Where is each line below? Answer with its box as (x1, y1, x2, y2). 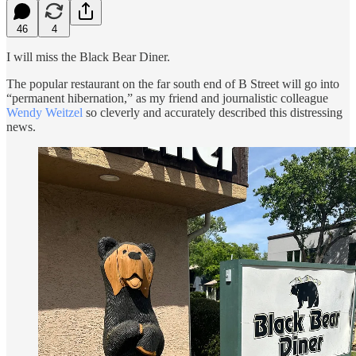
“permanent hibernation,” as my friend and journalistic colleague (6, 91, 328, 105)
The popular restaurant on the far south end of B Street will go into (6, 76, 339, 91)
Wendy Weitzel (6, 105, 83, 119)
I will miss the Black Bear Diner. (6, 49, 170, 64)
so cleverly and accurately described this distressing (83, 105, 342, 119)
